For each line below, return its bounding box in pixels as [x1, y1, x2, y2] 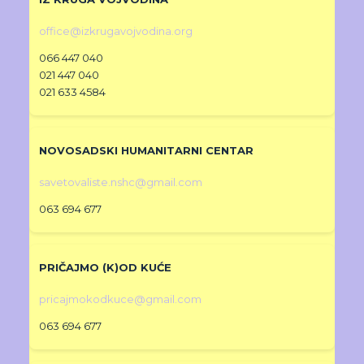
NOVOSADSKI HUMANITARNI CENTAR [39, 144, 254, 158]
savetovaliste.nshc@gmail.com [39, 175, 203, 189]
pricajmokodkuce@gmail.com [39, 292, 202, 306]
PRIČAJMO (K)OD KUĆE [39, 261, 172, 275]
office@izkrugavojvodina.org [39, 24, 193, 38]
